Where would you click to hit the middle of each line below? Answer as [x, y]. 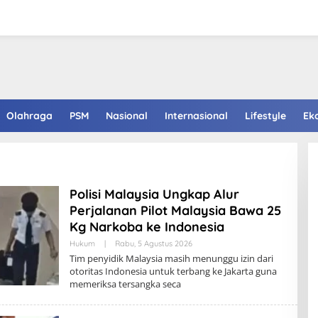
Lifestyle [265, 116]
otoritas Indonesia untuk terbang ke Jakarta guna [173, 271]
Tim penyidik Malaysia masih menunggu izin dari [171, 258]
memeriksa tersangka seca [125, 284]
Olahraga [29, 116]
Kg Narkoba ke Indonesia [147, 227]
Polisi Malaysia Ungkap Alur [154, 194]
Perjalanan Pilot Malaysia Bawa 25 [175, 210]
